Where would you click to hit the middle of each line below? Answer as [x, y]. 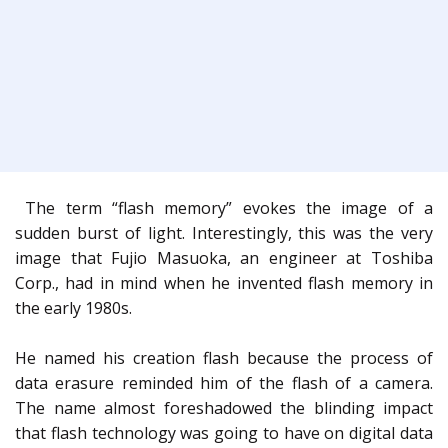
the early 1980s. [75, 308]
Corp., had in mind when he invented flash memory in [224, 283]
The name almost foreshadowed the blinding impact [224, 408]
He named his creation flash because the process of [224, 358]
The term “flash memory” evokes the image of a [224, 208]
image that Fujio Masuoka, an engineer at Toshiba [224, 258]
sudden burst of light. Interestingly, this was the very [224, 233]
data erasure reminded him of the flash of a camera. [224, 383]
